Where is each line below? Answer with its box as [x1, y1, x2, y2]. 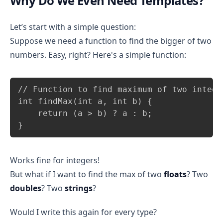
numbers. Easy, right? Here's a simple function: [10, 49, 186, 60]
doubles [10, 183, 41, 194]
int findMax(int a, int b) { [18, 97, 152, 106]
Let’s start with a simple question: [10, 21, 136, 32]
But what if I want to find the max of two [10, 169, 164, 180]
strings [65, 183, 93, 194]
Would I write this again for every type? [10, 207, 157, 218]
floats [164, 169, 187, 180]
